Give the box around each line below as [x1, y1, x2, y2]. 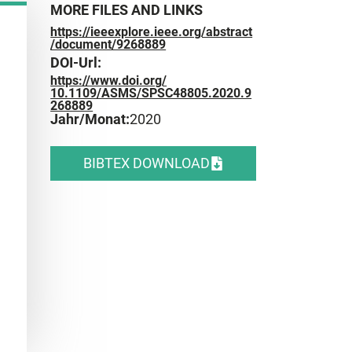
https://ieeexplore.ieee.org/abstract [50, 24, 253, 39]
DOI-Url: [50, 53, 102, 71]
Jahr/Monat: [50, 110, 130, 127]
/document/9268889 [50, 36, 167, 52]
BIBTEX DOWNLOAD [82, 154, 210, 171]
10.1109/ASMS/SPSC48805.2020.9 [50, 85, 252, 101]
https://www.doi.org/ [50, 72, 167, 88]
